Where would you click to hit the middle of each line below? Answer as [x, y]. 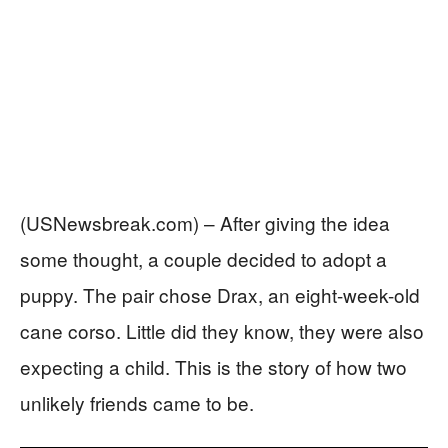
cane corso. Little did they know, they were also [222, 331]
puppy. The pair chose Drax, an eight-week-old [220, 295]
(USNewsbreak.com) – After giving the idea [205, 223]
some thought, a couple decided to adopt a [203, 259]
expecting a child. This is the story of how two [213, 367]
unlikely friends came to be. [137, 403]
